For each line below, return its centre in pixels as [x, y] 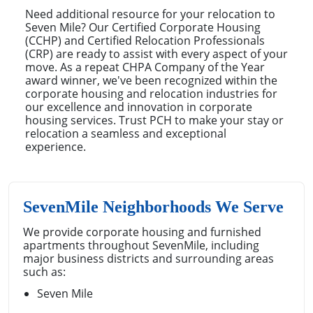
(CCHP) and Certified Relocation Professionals [145, 40]
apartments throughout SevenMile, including [141, 245]
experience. [56, 146]
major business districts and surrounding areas [148, 258]
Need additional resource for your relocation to [150, 14]
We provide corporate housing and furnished [142, 232]
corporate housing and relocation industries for [151, 93]
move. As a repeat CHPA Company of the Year [145, 67]
